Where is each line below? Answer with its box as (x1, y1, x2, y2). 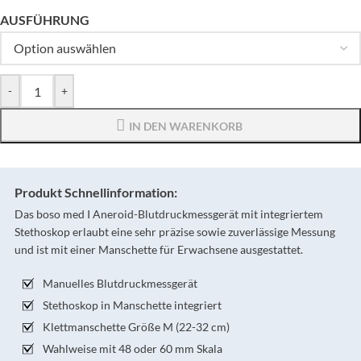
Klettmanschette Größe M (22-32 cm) (43, 320, 230, 334)
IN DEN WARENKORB (129, 119, 243, 134)
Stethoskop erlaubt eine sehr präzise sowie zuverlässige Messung (15, 225, 335, 239)
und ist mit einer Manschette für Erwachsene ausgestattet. (15, 243, 303, 257)
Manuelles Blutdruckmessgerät (43, 276, 200, 291)
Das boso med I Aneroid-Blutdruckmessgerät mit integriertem (15, 207, 323, 222)
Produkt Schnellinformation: (15, 185, 177, 201)
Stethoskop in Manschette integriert (43, 298, 222, 313)
